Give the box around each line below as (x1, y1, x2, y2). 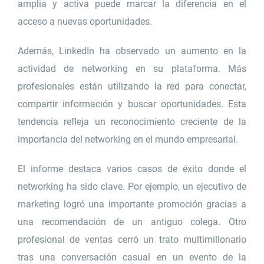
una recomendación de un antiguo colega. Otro (17, 216, 247, 228)
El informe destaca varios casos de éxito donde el (17, 163, 247, 175)
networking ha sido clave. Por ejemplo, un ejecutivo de (17, 181, 247, 193)
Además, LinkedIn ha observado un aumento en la (17, 45, 247, 57)
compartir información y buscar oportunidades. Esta (17, 98, 247, 110)
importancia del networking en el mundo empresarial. (17, 134, 238, 146)
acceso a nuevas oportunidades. (17, 16, 152, 28)
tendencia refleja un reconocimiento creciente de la (17, 116, 247, 128)
